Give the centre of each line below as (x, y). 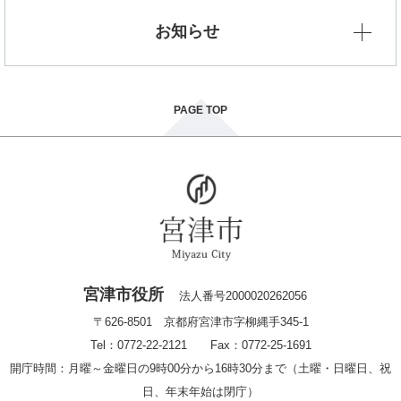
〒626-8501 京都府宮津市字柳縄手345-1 (200, 322)
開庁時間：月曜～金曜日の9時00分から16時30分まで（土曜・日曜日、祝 (200, 369)
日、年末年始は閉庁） (200, 392)
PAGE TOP (200, 111)
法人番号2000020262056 (243, 296)
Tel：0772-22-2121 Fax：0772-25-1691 (200, 346)
